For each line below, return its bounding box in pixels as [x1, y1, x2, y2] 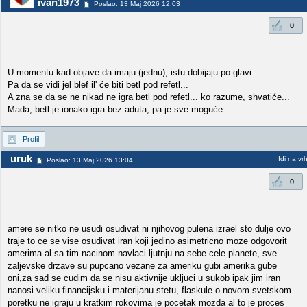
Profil [23, 135, 39, 143]
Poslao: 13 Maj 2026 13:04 [47, 156, 133, 164]
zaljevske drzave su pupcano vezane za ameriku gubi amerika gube [8, 260, 277, 271]
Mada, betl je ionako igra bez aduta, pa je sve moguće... [8, 104, 231, 114]
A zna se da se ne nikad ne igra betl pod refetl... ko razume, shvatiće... [8, 92, 290, 102]
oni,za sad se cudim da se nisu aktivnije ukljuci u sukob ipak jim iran [8, 273, 280, 283]
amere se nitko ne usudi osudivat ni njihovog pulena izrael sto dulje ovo [8, 223, 291, 234]
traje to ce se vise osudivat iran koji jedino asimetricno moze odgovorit [8, 236, 287, 246]
